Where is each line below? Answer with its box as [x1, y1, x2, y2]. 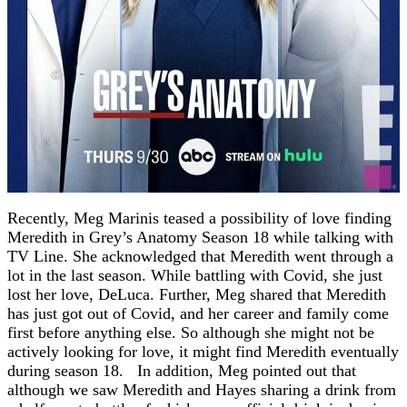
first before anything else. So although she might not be [7, 323, 374, 342]
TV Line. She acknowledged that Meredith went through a [7, 247, 393, 266]
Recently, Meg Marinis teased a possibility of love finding [7, 209, 392, 228]
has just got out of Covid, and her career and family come [7, 304, 389, 323]
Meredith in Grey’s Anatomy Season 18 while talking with [7, 228, 393, 247]
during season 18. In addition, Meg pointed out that [7, 362, 356, 381]
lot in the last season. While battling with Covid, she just [7, 266, 382, 285]
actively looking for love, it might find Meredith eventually [7, 342, 399, 362]
